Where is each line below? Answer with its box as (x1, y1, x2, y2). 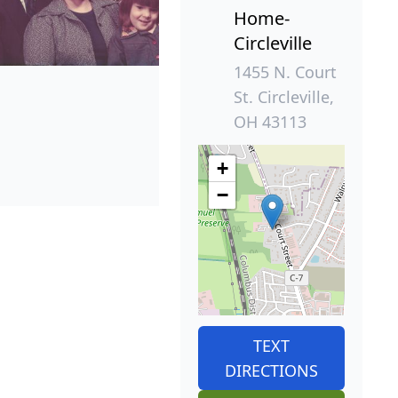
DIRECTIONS (225, 360, 318, 382)
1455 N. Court (234, 61, 337, 84)
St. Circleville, (234, 86, 334, 108)
